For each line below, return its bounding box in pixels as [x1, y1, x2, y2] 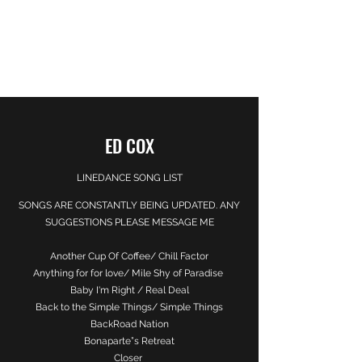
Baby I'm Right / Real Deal [69, 284, 189, 296]
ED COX [104, 133, 154, 158]
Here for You [95, 58, 164, 71]
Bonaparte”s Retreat [84, 335, 175, 347]
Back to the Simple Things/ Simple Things [36, 301, 223, 313]
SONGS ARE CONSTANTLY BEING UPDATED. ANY [19, 200, 240, 211]
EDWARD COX [87, 25, 171, 49]
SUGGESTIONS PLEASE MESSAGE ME [44, 217, 214, 228]
